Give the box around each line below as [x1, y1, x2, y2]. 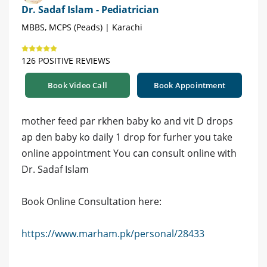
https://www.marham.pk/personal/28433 [21, 226, 204, 240]
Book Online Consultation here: [21, 194, 162, 208]
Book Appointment [153, 79, 226, 91]
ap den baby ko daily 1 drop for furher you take [21, 130, 232, 144]
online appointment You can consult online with [21, 146, 237, 160]
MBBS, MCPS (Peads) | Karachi [21, 21, 142, 33]
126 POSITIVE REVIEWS [21, 54, 110, 66]
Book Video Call [48, 79, 107, 91]
